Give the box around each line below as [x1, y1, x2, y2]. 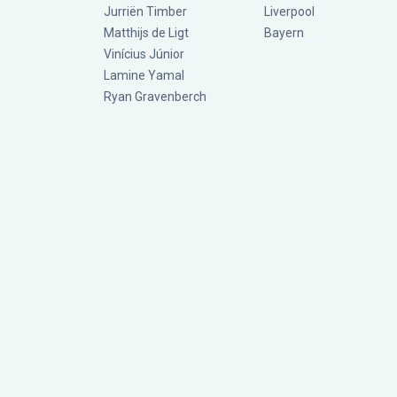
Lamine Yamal [104, 68, 184, 82]
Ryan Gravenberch [104, 90, 206, 104]
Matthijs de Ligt [104, 26, 191, 40]
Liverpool [264, 4, 315, 19]
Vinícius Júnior [104, 47, 184, 61]
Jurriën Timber [104, 4, 187, 19]
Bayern [264, 26, 304, 40]
